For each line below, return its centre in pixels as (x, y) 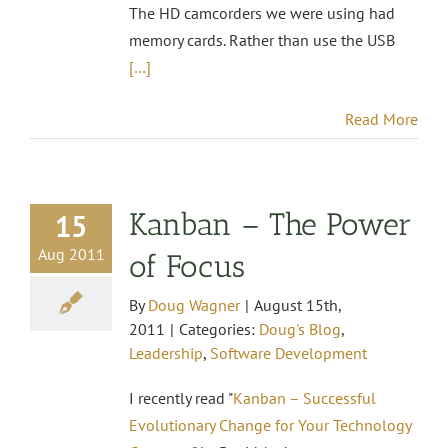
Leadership (166, 352)
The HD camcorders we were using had (262, 12)
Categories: (219, 328)
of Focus (187, 266)
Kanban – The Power (270, 224)
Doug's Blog (300, 328)
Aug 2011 (71, 253)
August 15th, (297, 304)
